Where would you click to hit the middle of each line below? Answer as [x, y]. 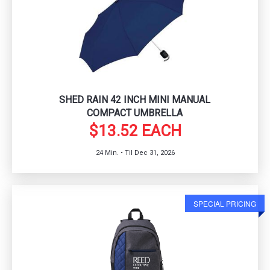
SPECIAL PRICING [225, 203]
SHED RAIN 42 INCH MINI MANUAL [135, 99]
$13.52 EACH [135, 130]
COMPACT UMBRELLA [135, 113]
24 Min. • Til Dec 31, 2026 [135, 152]
